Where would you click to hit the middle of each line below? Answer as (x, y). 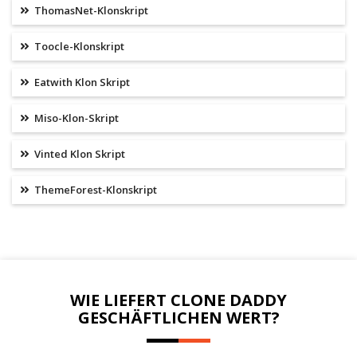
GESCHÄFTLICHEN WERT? (178, 317)
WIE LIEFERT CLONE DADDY (178, 300)
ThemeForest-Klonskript (94, 190)
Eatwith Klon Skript (81, 82)
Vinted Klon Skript (78, 154)
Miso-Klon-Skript (75, 118)
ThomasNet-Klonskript (90, 11)
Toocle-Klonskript (78, 47)
